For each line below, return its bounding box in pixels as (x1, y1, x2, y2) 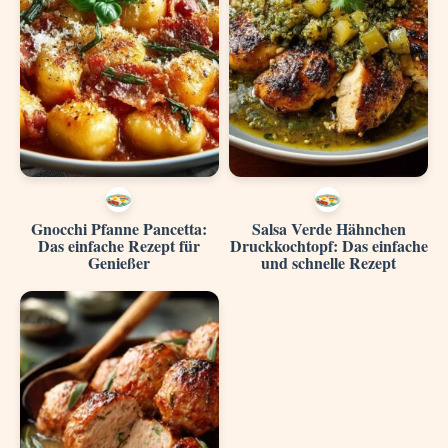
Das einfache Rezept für (38, 233, 201, 257)
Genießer (88, 250, 151, 274)
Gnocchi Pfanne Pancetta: (31, 216, 208, 240)
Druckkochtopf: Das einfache (229, 233, 428, 257)
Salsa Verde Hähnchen (251, 216, 406, 240)
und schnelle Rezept (261, 250, 397, 274)
